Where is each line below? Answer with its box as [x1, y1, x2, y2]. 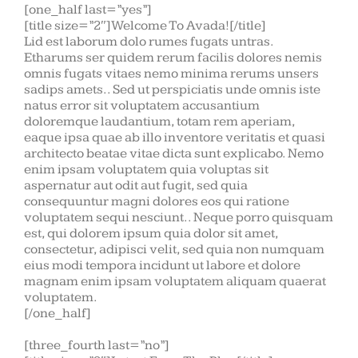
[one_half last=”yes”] [24, 2, 152, 18]
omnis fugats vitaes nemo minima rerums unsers [24, 66, 319, 82]
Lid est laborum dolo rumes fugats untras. [24, 34, 273, 50]
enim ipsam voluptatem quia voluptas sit [24, 161, 268, 178]
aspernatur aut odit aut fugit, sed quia [24, 177, 248, 194]
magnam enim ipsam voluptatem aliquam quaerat [24, 273, 326, 290]
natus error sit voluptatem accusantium [24, 97, 260, 114]
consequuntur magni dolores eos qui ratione [24, 193, 289, 210]
